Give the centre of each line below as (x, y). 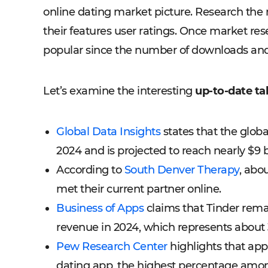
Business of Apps (100, 208)
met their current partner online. (139, 189)
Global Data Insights (108, 132)
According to (90, 170)
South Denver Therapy (182, 170)
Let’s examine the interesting (119, 91)
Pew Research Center (112, 246)
